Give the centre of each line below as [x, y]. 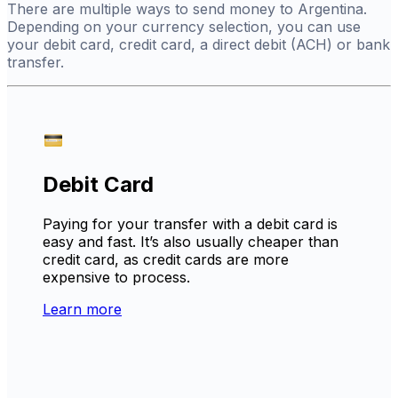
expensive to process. [116, 278]
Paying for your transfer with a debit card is [190, 224]
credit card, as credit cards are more [166, 260]
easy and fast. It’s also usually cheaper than [191, 242]
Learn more [82, 310]
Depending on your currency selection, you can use [184, 26]
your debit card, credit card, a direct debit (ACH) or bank [199, 44]
